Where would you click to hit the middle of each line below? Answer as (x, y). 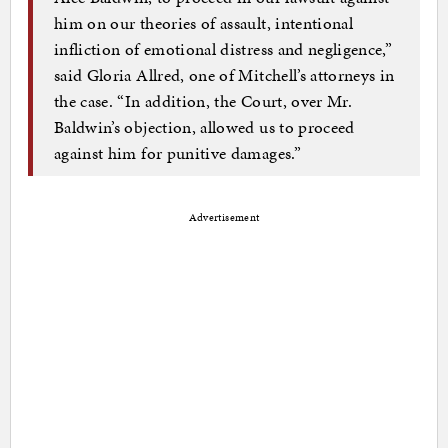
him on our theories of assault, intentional (204, 22)
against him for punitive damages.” (177, 152)
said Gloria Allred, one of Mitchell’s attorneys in (224, 74)
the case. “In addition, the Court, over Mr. (203, 100)
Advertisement (224, 218)
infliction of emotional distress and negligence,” (223, 48)
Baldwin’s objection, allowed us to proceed (204, 126)
